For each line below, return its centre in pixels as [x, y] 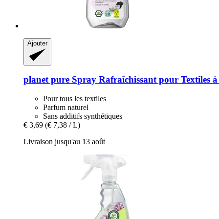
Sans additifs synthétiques [83, 116]
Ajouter [37, 43]
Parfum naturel [66, 107]
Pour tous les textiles [75, 99]
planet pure [46, 80]
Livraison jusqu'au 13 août [64, 142]
